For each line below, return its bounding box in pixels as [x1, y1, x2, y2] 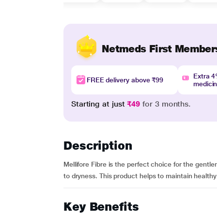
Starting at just [71, 99, 127, 108]
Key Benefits [63, 200, 139, 214]
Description [63, 139, 132, 153]
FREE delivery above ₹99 [86, 76, 164, 84]
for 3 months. [140, 99, 191, 108]
